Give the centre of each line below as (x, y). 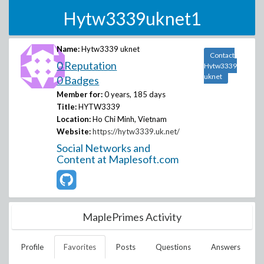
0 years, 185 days (135, 94)
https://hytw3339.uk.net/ (136, 131)
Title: (67, 107)
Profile (32, 247)
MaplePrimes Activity (132, 217)
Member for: (80, 94)
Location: (74, 119)
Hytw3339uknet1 (132, 18)
